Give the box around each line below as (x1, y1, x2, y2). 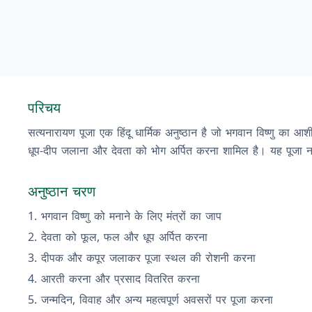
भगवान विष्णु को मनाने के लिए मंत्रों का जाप (41, 208, 221, 224)
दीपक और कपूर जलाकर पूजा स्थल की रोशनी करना (41, 250, 256, 265)
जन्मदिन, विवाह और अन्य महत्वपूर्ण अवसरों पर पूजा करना (41, 292, 273, 307)
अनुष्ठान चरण (28, 182, 95, 201)
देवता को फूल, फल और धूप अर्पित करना (41, 229, 208, 244)
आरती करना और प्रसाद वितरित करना (41, 271, 200, 286)
